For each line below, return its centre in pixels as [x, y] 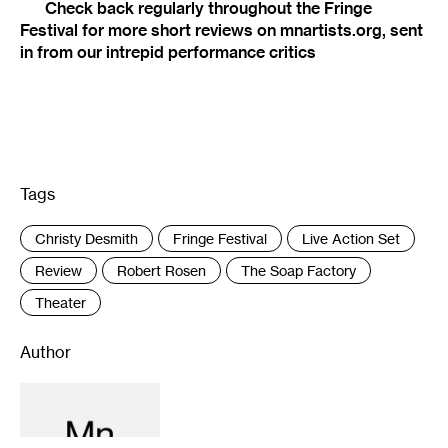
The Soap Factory [298, 270]
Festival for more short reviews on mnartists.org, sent [221, 29]
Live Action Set [351, 238]
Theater [60, 302]
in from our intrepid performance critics [168, 51]
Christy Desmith [86, 238]
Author [45, 351]
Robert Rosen [161, 270]
